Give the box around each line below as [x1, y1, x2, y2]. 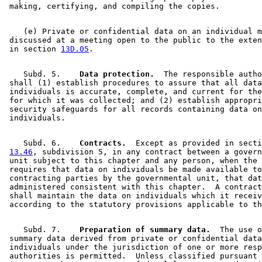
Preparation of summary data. [70, 225, 211, 234]
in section [5, 44, 61, 53]
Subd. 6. [5, 138, 70, 147]
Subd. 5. [5, 69, 70, 78]
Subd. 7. [5, 225, 70, 234]
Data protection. [70, 69, 154, 78]
